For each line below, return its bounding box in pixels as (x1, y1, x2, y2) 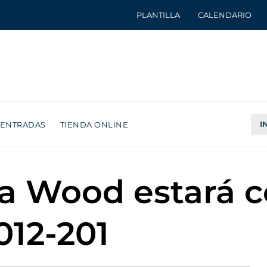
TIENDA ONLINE (60, 119, 128, 129)
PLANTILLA (136, 10, 180, 20)
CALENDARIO (198, 10, 252, 20)
